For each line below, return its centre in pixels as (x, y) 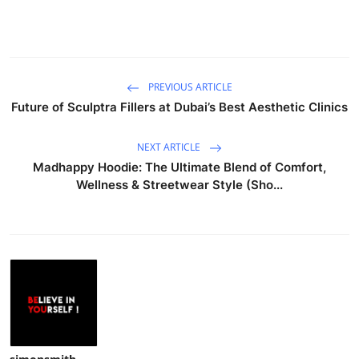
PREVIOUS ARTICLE (189, 87)
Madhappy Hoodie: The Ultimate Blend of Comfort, (179, 167)
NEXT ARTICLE (170, 147)
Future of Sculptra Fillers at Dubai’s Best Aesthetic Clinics (179, 107)
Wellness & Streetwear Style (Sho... (179, 184)
